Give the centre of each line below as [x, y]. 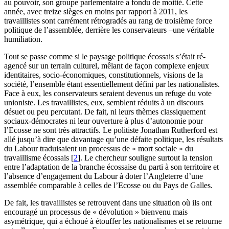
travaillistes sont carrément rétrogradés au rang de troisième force [108, 21]
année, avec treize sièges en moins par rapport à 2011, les [96, 12]
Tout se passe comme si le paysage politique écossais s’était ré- [105, 57]
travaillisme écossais [37, 158]
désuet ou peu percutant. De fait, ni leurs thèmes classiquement [105, 112]
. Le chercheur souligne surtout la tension [146, 158]
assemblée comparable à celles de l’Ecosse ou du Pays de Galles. [108, 186]
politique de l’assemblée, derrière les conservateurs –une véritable [109, 30]
